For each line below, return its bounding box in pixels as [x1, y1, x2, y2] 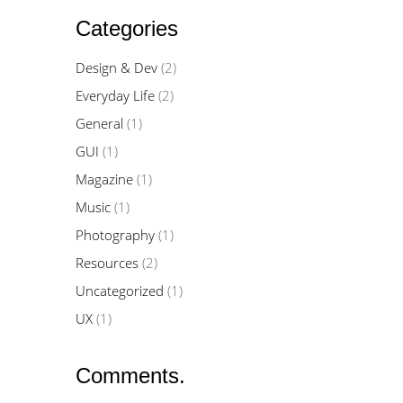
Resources [75, 254, 139, 272]
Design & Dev [75, 58, 157, 76]
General [75, 114, 123, 132]
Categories [75, 16, 178, 40]
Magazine [75, 170, 133, 188]
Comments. [75, 363, 185, 388]
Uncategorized [75, 282, 164, 300]
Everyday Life [75, 86, 155, 104]
